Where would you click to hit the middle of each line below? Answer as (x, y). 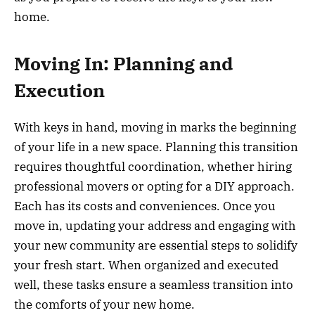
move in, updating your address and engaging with (155, 226)
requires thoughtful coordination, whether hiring (153, 167)
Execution (59, 91)
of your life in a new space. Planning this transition (156, 147)
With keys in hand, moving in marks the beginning (155, 128)
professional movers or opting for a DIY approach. (154, 187)
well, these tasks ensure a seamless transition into (154, 285)
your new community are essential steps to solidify (156, 246)
